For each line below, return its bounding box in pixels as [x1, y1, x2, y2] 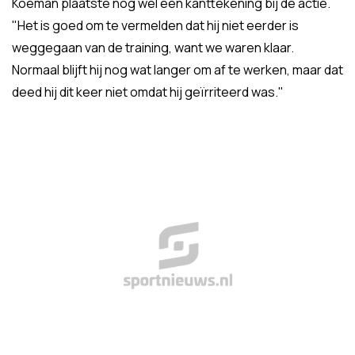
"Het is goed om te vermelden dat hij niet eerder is [12, 17, 299, 34]
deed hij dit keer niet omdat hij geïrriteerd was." [12, 83, 284, 101]
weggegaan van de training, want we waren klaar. [12, 39, 294, 56]
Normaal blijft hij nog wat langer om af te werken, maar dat [12, 61, 343, 78]
